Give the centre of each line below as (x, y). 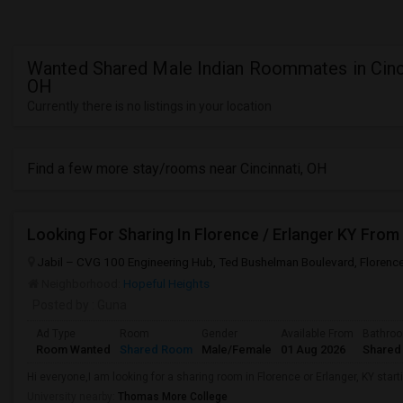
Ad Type (56, 334)
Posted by (61, 305)
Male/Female (237, 349)
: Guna (108, 305)
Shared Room (156, 349)
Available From (317, 334)
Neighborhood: (81, 283)
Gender (219, 334)
